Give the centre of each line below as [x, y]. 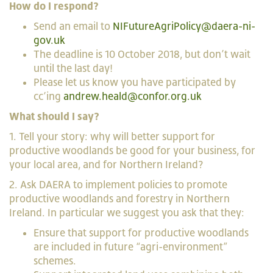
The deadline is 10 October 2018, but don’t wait [142, 54]
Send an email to [73, 26]
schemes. [55, 261]
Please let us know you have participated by [135, 82]
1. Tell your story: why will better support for [112, 136]
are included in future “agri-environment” [130, 247]
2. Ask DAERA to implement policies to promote [118, 185]
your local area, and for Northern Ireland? [106, 165]
